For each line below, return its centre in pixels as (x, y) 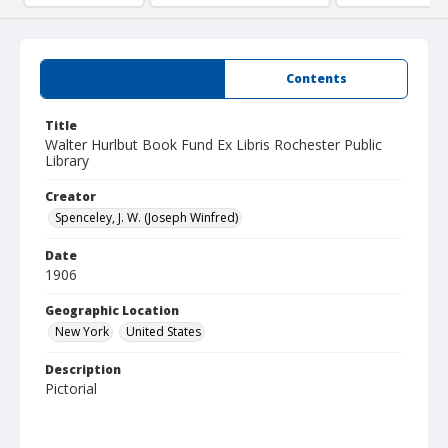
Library (67, 160)
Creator (70, 196)
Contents (316, 78)
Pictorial (71, 388)
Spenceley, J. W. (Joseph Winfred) (146, 217)
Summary (132, 78)
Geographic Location (112, 310)
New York (82, 331)
